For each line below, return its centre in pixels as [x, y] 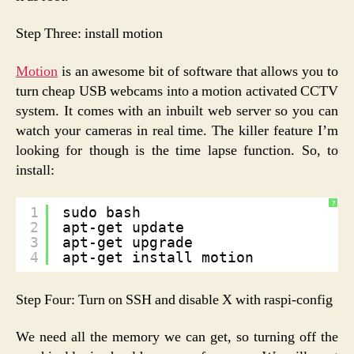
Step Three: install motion [89, 34]
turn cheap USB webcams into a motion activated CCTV [177, 91]
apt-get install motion [158, 258]
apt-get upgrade [128, 243]
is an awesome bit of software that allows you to [198, 71]
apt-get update [123, 228]
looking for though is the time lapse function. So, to [177, 150]
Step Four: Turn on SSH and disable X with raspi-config [174, 299]
